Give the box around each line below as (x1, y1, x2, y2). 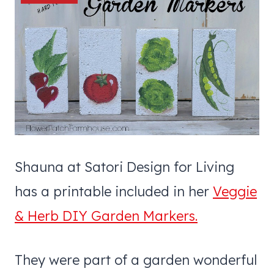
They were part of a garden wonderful (15, 251, 257, 268)
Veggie (213, 182, 257, 200)
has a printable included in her (15, 182, 213, 200)
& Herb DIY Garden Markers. (15, 207, 198, 224)
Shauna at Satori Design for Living (15, 158, 234, 176)
